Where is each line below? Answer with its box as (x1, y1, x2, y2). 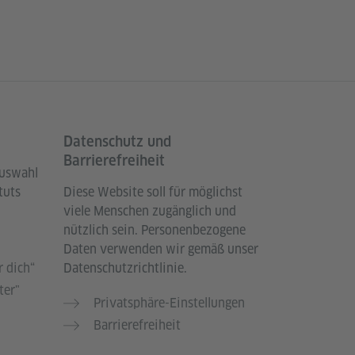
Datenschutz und (63, 133, 171, 150)
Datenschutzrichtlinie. (63, 260, 187, 277)
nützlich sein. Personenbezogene (63, 222, 246, 239)
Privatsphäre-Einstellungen (94, 295, 245, 311)
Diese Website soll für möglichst (63, 184, 242, 200)
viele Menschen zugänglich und (63, 203, 236, 219)
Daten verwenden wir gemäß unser (63, 241, 258, 258)
